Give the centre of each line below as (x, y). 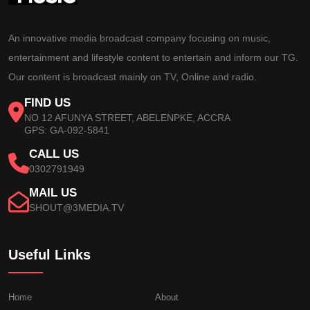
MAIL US (53, 193)
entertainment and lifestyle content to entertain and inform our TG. (153, 58)
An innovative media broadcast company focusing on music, (139, 38)
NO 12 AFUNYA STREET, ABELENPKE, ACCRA (127, 118)
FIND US (47, 103)
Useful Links (49, 255)
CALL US (54, 154)
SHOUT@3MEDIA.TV (76, 208)
